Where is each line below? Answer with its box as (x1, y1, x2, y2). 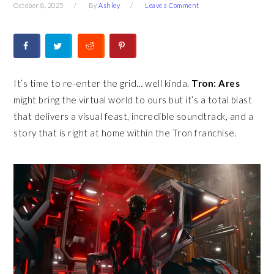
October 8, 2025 (13, 1, 64, 9)
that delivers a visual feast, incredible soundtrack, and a (13, 111, 254, 122)
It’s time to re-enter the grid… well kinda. (13, 78, 192, 89)
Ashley (98, 1, 120, 9)
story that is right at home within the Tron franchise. (13, 127, 239, 138)
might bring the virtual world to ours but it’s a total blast (13, 94, 253, 105)
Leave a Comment (145, 1, 199, 9)
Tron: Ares (191, 78, 240, 89)
